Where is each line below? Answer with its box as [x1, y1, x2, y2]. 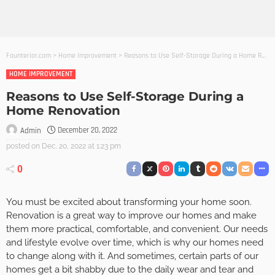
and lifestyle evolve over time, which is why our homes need [6, 237, 263, 249]
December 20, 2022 [58, 125, 117, 136]
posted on [6, 141, 40, 150]
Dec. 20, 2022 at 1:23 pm [42, 141, 121, 150]
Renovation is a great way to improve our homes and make [6, 210, 257, 222]
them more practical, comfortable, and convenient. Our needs [6, 223, 268, 235]
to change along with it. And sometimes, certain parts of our [6, 250, 258, 262]
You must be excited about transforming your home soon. [6, 196, 252, 208]
